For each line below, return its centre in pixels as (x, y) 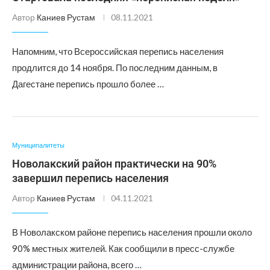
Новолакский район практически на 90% (114, 164)
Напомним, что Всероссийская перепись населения (118, 51)
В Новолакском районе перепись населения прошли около (132, 232)
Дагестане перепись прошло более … (88, 84)
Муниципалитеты (38, 145)
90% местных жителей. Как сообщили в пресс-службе (123, 248)
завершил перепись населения (90, 178)
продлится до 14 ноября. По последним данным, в (115, 67)
